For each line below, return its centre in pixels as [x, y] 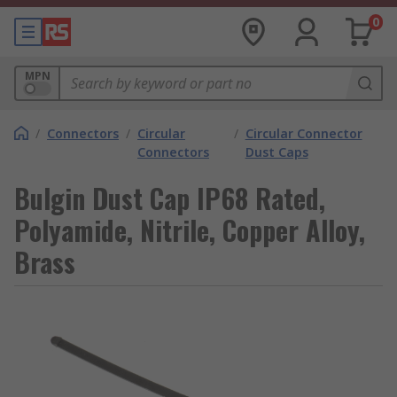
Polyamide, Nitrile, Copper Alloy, [190, 230]
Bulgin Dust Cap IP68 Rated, [170, 198]
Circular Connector [304, 133]
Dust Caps [276, 152]
